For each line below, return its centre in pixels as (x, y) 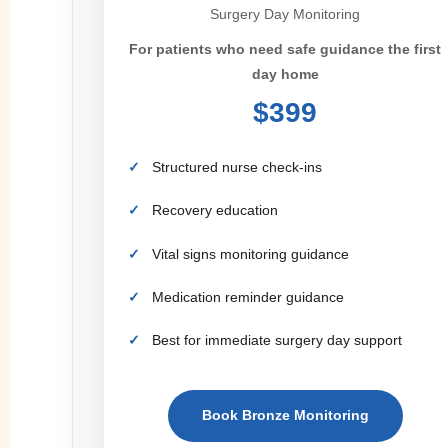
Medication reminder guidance (248, 297)
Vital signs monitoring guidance (250, 253)
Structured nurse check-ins (237, 166)
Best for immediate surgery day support (277, 340)
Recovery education (215, 210)
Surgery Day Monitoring (285, 13)
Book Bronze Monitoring (285, 415)
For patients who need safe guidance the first (285, 48)
